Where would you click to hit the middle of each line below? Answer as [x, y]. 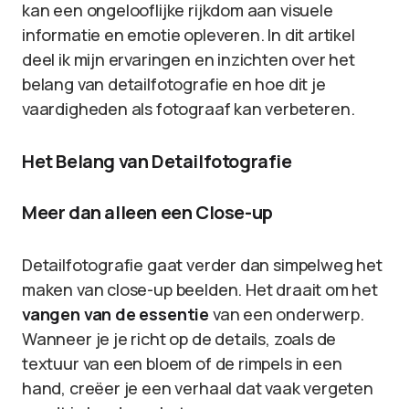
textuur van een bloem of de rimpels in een [182, 363]
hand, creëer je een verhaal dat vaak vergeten [198, 388]
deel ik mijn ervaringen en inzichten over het [189, 59]
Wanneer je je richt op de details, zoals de [179, 339]
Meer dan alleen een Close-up [147, 212]
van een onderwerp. [287, 314]
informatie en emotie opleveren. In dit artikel [189, 35]
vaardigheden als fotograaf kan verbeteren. [189, 109]
